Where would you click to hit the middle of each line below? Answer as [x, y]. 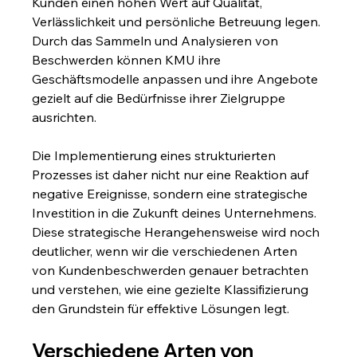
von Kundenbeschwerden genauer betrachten [172, 270]
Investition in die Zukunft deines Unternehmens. [176, 212]
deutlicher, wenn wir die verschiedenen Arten [167, 251]
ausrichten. [65, 117]
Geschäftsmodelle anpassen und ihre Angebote [177, 78]
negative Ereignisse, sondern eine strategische [172, 193]
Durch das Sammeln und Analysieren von [157, 40]
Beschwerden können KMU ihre [128, 59]
